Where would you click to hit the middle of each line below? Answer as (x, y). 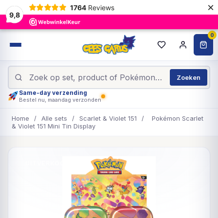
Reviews (101, 7)
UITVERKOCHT (50, 163)
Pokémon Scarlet (178, 118)
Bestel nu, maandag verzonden (60, 100)
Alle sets (54, 118)
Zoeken (189, 77)
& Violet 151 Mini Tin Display (54, 126)
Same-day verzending (53, 93)
